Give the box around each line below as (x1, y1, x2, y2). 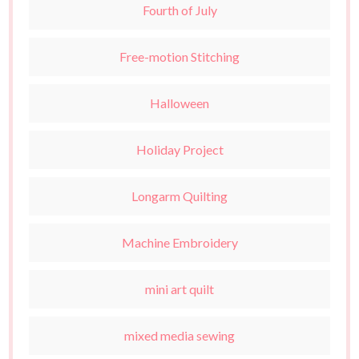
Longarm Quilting (131, 188, 228, 204)
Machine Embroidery (121, 235, 238, 251)
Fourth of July (142, 2, 217, 18)
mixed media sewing (124, 328, 235, 344)
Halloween (150, 95, 209, 111)
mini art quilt (145, 281, 214, 297)
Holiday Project (135, 142, 224, 158)
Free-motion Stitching (119, 49, 240, 65)
